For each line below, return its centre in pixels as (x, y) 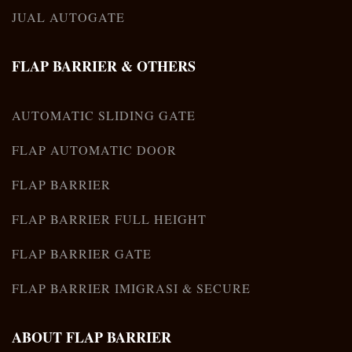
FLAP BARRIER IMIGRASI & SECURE (131, 288)
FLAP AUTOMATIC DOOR (94, 149)
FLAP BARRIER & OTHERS (104, 66)
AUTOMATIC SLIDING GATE (104, 115)
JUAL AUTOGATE (68, 16)
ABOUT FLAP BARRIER (92, 337)
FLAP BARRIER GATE (82, 253)
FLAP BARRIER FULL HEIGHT (109, 218)
